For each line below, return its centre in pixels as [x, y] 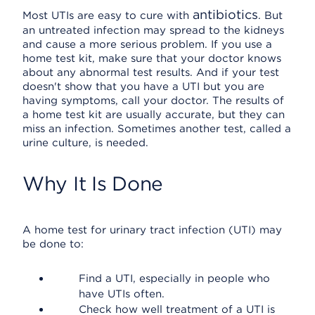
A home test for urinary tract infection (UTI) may [152, 230]
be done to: [53, 244]
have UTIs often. [122, 294]
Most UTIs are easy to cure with [108, 15]
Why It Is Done [93, 184]
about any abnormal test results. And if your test [151, 72]
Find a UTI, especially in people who [174, 278]
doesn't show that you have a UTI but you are [143, 86]
